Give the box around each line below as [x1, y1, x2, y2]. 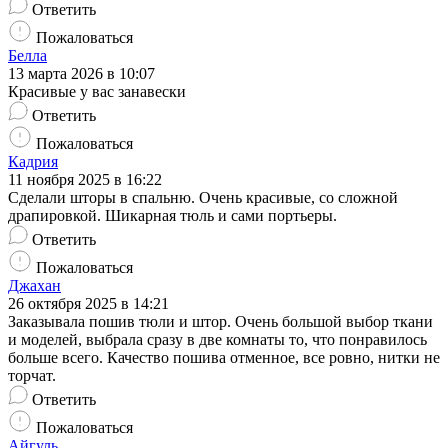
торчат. [8, 367, 56, 385]
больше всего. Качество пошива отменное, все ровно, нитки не [8, 349, 440, 367]
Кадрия [8, 153, 58, 171]
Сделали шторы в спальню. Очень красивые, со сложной [8, 189, 398, 207]
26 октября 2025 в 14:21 [8, 295, 169, 313]
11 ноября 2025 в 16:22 [8, 171, 162, 189]
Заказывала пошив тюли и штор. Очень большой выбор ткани [8, 313, 433, 331]
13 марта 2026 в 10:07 [8, 65, 155, 83]
